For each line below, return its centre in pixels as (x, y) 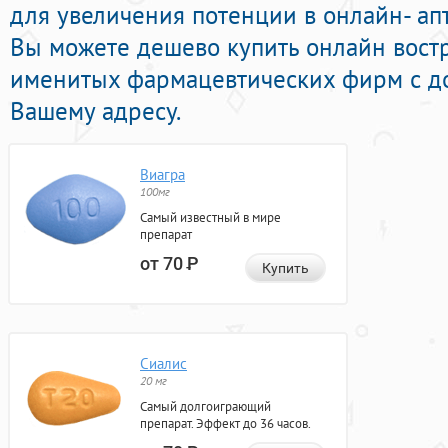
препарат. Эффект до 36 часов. (225, 424)
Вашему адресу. (95, 111)
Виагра (162, 175)
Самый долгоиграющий (205, 407)
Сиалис (163, 364)
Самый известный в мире (210, 218)
